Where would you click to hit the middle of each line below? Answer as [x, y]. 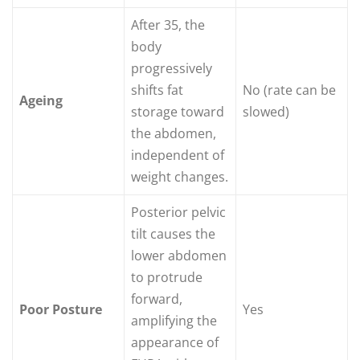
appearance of [175, 343]
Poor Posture [61, 310]
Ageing [41, 101]
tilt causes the [173, 234]
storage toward [178, 112]
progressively [172, 69]
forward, [157, 299]
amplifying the [174, 321]
